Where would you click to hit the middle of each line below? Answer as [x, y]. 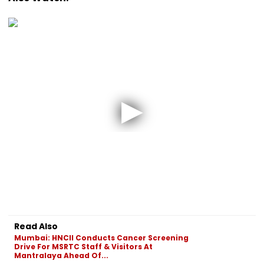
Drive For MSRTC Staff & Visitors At [83, 246]
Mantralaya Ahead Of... [61, 255]
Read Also [36, 226]
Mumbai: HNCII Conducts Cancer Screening [101, 237]
